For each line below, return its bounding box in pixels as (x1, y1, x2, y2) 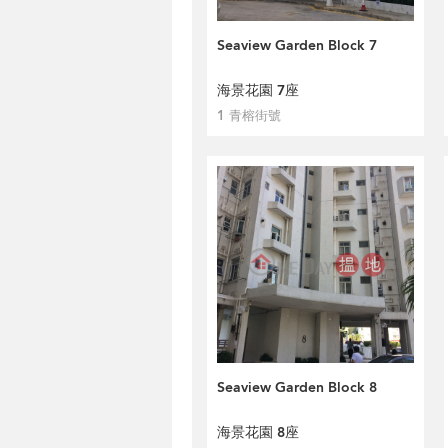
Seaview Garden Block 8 (217, 378, 377, 397)
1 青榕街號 (217, 107, 281, 125)
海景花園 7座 (217, 81, 299, 100)
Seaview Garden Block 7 (217, 36, 377, 55)
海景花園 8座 (217, 423, 299, 442)
